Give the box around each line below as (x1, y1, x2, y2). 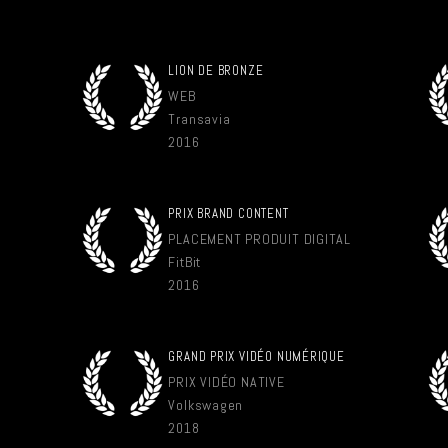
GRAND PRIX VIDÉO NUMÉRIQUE (168, 348, 345, 365)
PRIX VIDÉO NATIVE (168, 373, 285, 391)
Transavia (168, 110, 231, 128)
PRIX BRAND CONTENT (168, 205, 289, 222)
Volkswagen (168, 396, 244, 414)
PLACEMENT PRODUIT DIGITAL (168, 230, 351, 248)
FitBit (168, 253, 202, 271)
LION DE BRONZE (168, 62, 264, 79)
